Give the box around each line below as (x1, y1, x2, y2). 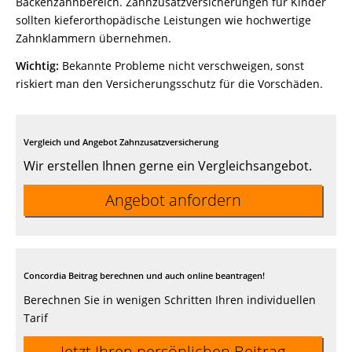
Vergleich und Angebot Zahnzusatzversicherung (24, 136, 218, 148)
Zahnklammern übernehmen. (16, 31, 171, 46)
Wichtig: (16, 58, 59, 74)
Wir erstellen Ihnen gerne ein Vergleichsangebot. (24, 157, 312, 175)
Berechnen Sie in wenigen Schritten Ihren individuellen (24, 292, 316, 308)
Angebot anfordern (104, 189, 241, 211)
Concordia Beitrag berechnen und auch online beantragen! (24, 269, 265, 282)
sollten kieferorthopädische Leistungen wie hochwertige (16, 13, 311, 28)
